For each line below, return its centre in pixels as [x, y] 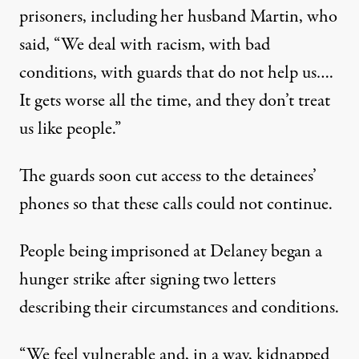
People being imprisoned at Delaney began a [171, 252]
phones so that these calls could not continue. [176, 205]
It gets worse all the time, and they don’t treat [175, 101]
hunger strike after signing [111, 280]
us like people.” [70, 129]
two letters [239, 280]
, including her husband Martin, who [210, 17]
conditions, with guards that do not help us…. [176, 73]
